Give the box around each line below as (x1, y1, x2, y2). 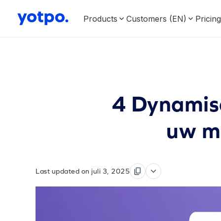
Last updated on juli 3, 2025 (36, 167, 130, 175)
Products (83, 13, 117, 24)
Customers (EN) (126, 13, 186, 24)
